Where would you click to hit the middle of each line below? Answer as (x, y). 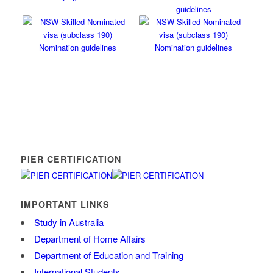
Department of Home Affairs (90, 239)
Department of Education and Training (108, 255)
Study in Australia (69, 222)
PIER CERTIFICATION (71, 159)
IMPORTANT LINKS (65, 204)
